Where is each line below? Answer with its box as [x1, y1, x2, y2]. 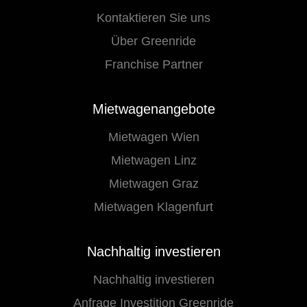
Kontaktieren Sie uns [97, 11, 210, 25]
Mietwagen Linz [110, 153, 197, 168]
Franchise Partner [104, 58, 203, 72]
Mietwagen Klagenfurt [94, 200, 213, 214]
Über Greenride [111, 34, 196, 49]
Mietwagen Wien [108, 130, 199, 145]
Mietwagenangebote [92, 101, 215, 117]
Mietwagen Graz [108, 177, 199, 191]
